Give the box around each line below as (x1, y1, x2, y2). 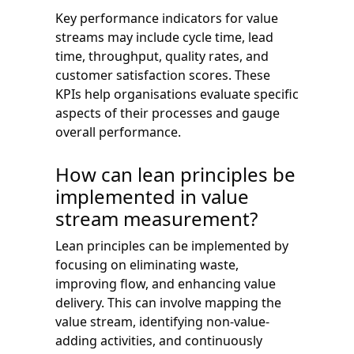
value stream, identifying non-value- (55, 312, 269, 330)
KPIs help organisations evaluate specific (55, 85, 299, 103)
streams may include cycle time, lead (55, 28, 273, 46)
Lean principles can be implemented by (55, 236, 288, 254)
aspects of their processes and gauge (55, 104, 280, 122)
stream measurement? (55, 205, 258, 232)
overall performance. (55, 122, 181, 141)
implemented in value (55, 183, 249, 209)
